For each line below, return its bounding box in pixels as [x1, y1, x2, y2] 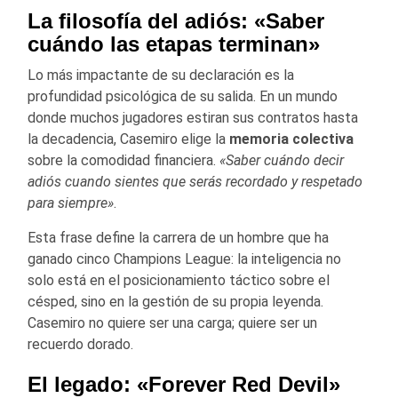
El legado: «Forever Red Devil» [28, 371, 340, 396]
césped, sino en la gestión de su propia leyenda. [28, 292, 323, 310]
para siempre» [28, 194, 114, 211]
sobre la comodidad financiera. [28, 151, 219, 169]
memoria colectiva [229, 130, 354, 147]
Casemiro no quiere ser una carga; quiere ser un [28, 314, 317, 331]
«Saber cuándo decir [219, 151, 344, 169]
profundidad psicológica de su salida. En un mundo [28, 87, 338, 105]
